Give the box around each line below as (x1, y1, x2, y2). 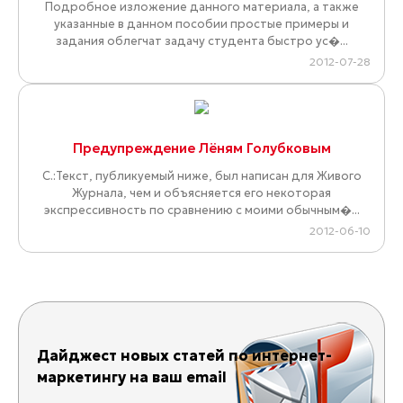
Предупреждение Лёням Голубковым (72, 139, 331, 157)
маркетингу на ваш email (37, 367, 227, 386)
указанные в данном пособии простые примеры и (54, 16, 349, 32)
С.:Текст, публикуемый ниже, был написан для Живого (41, 168, 362, 184)
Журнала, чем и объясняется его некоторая (72, 185, 331, 201)
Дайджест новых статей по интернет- (37, 345, 332, 364)
